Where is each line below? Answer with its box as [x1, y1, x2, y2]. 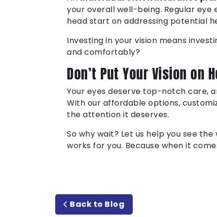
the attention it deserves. [67, 109, 169, 121]
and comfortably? [67, 46, 140, 58]
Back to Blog [68, 199, 124, 210]
